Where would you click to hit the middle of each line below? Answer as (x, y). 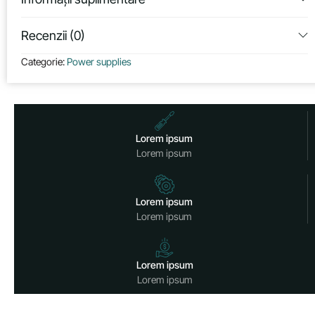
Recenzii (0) (53, 35)
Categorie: (44, 61)
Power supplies (99, 61)
